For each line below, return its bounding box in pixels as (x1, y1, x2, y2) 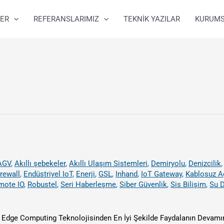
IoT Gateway (141, 169, 182, 178)
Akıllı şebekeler (14, 159, 65, 168)
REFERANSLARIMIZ (33, 14, 99, 23)
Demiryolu (151, 159, 185, 168)
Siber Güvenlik (119, 180, 167, 189)
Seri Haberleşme (60, 180, 116, 189)
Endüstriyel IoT (23, 169, 72, 178)
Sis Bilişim (170, 180, 206, 189)
